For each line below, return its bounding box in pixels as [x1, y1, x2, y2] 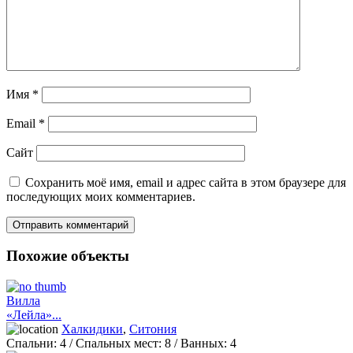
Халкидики [61, 322, 123, 336]
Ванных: [177, 336, 227, 351]
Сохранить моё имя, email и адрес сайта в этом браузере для [25, 175, 346, 189]
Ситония [129, 322, 176, 336]
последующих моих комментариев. [6, 189, 195, 203]
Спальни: [6, 336, 57, 351]
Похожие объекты [6, 247, 129, 265]
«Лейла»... [6, 308, 61, 322]
